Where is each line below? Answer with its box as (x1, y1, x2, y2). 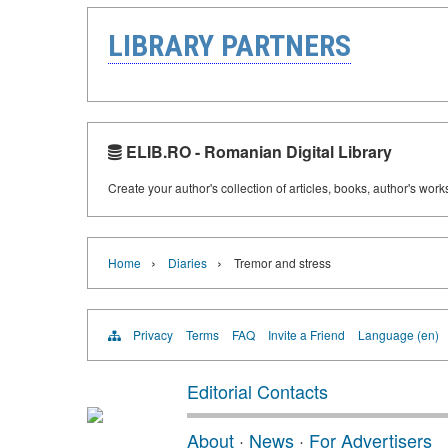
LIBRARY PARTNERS (108, 28, 351, 63)
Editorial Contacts (187, 378, 328, 404)
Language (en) (358, 326, 439, 343)
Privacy (133, 326, 173, 343)
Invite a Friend (268, 326, 345, 343)
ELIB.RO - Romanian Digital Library (122, 140, 392, 163)
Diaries (168, 254, 207, 271)
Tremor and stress (234, 254, 331, 271)
